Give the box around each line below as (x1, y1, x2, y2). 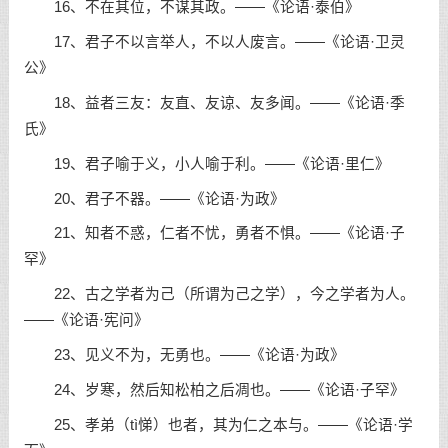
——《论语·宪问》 (23, 312, 149, 329)
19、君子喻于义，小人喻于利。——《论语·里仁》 (23, 155, 390, 172)
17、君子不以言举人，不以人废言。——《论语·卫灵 (23, 34, 405, 51)
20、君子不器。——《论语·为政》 (23, 190, 285, 207)
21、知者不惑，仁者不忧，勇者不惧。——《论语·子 (23, 225, 405, 242)
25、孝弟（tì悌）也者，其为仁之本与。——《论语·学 (23, 416, 413, 433)
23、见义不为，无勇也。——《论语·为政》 (23, 347, 345, 363)
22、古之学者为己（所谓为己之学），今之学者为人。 (23, 286, 415, 303)
